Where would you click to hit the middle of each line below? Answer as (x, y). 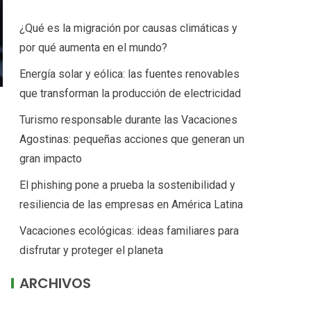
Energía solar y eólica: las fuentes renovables (129, 74)
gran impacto (51, 159)
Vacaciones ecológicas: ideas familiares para (129, 231)
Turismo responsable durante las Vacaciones (128, 120)
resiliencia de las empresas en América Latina (131, 204)
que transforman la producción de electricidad (130, 93)
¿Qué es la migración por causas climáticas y (128, 28)
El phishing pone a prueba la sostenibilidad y (127, 185)
